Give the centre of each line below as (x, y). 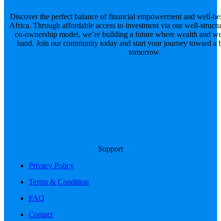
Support (110, 149)
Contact (41, 215)
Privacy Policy (51, 166)
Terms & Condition (59, 182)
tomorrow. (145, 52)
